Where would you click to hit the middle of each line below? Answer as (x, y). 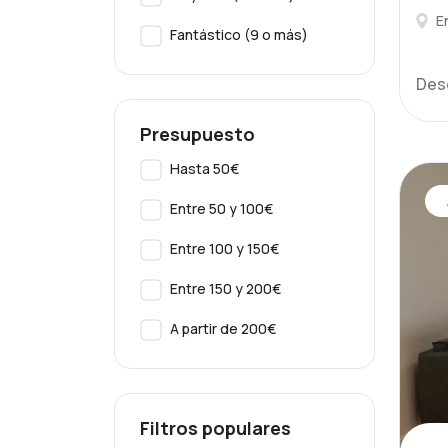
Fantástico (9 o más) (239, 34)
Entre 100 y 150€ (224, 248)
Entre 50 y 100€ (221, 208)
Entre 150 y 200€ (225, 288)
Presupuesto (197, 134)
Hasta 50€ (204, 168)
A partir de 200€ (223, 328)
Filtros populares (215, 428)
